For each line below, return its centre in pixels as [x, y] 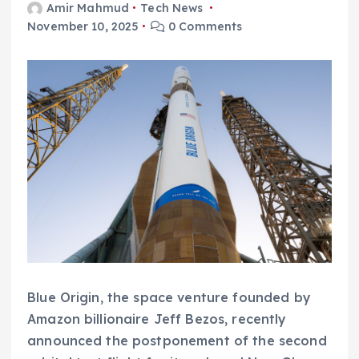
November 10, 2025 [83, 26]
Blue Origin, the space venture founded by [169, 297]
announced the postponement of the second [177, 340]
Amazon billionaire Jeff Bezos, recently [157, 319]
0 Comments [204, 26]
